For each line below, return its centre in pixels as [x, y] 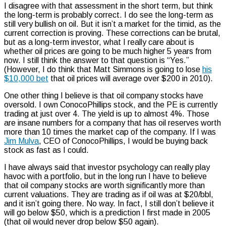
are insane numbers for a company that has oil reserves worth [112, 123]
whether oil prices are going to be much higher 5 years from [108, 51]
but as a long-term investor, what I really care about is [99, 42]
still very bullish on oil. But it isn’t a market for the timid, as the [112, 24]
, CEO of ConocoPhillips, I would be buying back [123, 141]
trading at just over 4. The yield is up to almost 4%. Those [107, 114]
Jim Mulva [21, 141]
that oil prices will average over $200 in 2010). [131, 78]
